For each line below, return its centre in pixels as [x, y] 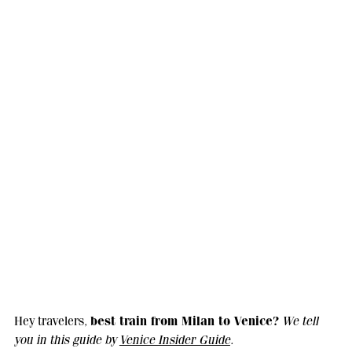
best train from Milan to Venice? [184, 321]
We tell [300, 321]
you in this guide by [66, 340]
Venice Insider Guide [174, 340]
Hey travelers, [52, 321]
